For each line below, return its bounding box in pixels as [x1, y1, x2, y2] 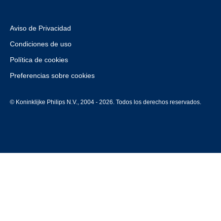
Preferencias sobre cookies [10, 72, 95, 79]
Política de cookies [10, 56, 68, 64]
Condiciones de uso [10, 40, 72, 48]
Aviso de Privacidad [10, 24, 71, 32]
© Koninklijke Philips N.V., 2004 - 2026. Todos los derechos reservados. [10, 99, 201, 106]
